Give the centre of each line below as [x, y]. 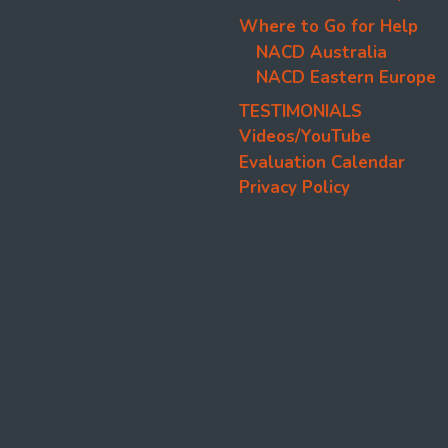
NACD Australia [321, 52]
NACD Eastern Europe [346, 78]
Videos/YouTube [305, 137]
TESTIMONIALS [300, 111]
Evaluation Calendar [322, 162]
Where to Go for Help [328, 27]
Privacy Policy [294, 188]
